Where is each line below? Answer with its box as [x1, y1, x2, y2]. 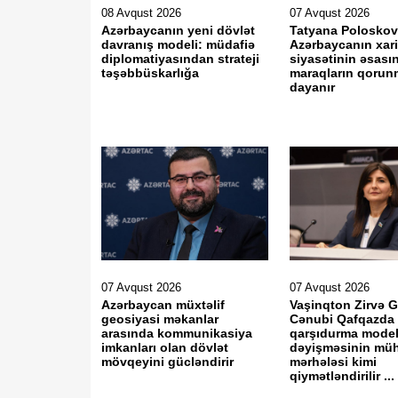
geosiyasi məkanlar [101, 312, 219, 326]
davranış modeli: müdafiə [101, 37, 255, 52]
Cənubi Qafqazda [290, 312, 395, 326]
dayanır [290, 80, 336, 94]
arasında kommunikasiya [101, 326, 252, 340]
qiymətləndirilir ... [290, 369, 395, 383]
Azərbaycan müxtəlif [101, 298, 225, 312]
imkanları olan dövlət [101, 340, 228, 354]
